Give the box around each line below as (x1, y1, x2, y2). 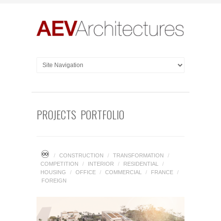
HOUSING (40, 169, 66, 176)
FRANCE (151, 169, 173, 176)
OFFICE (75, 169, 96, 176)
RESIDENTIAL (123, 161, 158, 167)
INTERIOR (88, 161, 114, 167)
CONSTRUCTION (59, 152, 104, 159)
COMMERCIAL (105, 169, 142, 176)
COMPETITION (40, 161, 78, 167)
